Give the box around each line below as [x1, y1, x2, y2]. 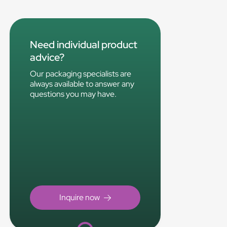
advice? [30, 51, 65, 64]
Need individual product [30, 38, 138, 52]
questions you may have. [30, 89, 117, 100]
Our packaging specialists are [30, 68, 132, 80]
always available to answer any [30, 79, 135, 90]
